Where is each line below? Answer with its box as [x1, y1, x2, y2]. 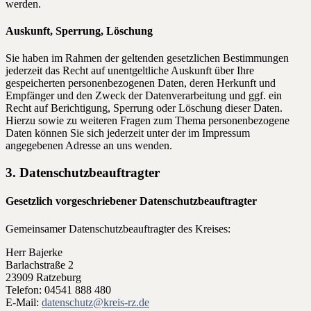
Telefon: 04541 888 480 [6, 283, 111, 296]
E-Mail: [6, 296, 42, 308]
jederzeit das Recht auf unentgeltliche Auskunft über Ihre [6, 65, 254, 77]
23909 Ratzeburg [6, 271, 81, 283]
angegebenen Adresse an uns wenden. [6, 140, 172, 152]
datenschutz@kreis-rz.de [42, 296, 149, 308]
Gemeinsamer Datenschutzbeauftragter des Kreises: [6, 222, 230, 235]
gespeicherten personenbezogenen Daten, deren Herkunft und [6, 77, 276, 90]
